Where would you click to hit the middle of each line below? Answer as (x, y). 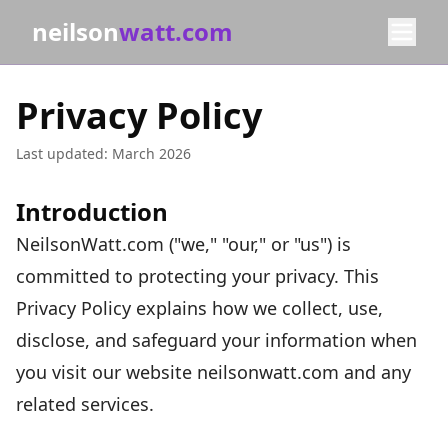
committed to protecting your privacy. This (197, 276)
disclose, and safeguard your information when (216, 340)
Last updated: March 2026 (103, 153)
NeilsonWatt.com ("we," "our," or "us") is (183, 244)
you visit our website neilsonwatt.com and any (213, 372)
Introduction (92, 211)
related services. (85, 404)
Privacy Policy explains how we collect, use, (199, 308)
